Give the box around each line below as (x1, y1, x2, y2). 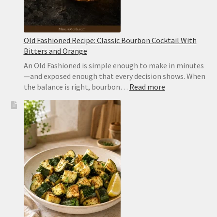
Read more (129, 81, 165, 92)
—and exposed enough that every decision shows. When (23, 71, 205, 81)
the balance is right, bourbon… (23, 81, 129, 92)
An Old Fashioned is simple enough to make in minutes (23, 60, 204, 70)
